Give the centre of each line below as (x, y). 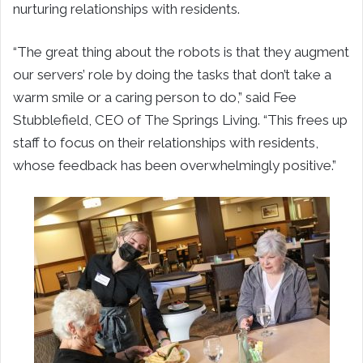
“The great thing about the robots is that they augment (181, 51)
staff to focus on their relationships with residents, (166, 142)
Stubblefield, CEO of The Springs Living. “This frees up (180, 120)
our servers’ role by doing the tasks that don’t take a (172, 74)
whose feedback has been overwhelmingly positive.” (175, 165)
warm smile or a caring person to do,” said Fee (155, 97)
